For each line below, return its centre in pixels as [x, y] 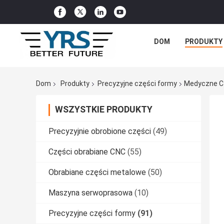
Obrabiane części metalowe [97, 172]
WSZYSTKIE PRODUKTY [104, 109]
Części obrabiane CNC [87, 152]
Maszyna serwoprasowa [90, 193]
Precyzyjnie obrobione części [100, 131]
